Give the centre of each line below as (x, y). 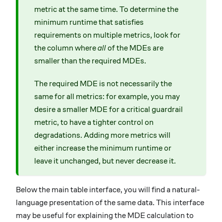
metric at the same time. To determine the (106, 9)
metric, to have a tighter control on (94, 122)
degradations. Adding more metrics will (102, 135)
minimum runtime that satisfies (89, 22)
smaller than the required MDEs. (90, 60)
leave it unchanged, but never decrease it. (105, 161)
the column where (66, 48)
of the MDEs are (135, 48)
